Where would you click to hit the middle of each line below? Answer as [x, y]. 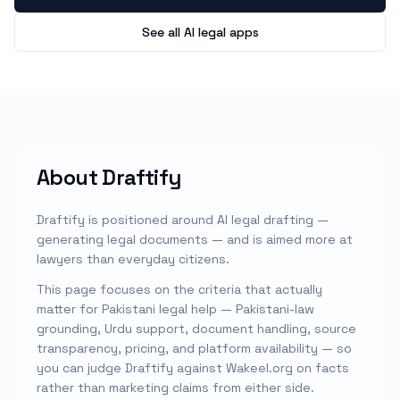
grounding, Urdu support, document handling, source [196, 329]
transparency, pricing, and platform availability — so [194, 348]
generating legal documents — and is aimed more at [195, 239]
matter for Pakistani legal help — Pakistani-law [175, 309]
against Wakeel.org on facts [263, 368]
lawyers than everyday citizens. [133, 259]
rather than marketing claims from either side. [175, 387]
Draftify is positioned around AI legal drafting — [183, 220]
